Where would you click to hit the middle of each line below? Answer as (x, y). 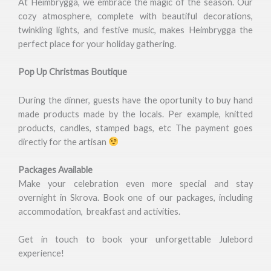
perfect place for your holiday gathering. (97, 44)
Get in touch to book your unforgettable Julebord (135, 240)
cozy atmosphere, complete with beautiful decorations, (135, 16)
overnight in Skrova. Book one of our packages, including (135, 197)
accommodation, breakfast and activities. (99, 211)
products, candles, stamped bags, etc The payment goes (135, 128)
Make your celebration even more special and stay (135, 183)
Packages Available (55, 169)
